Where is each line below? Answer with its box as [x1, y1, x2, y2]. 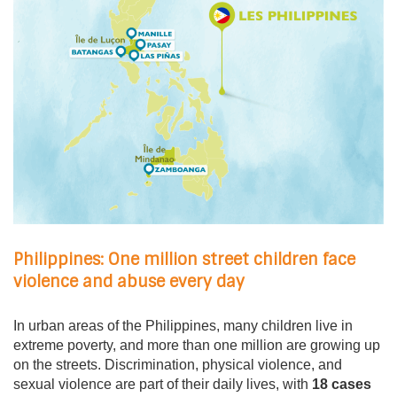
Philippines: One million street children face [13, 249, 355, 271]
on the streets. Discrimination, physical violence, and [13, 357, 342, 373]
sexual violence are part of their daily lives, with [13, 377, 312, 393]
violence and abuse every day [13, 271, 245, 293]
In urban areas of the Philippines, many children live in [13, 318, 353, 334]
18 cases [312, 377, 371, 393]
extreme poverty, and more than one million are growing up [13, 338, 380, 354]
